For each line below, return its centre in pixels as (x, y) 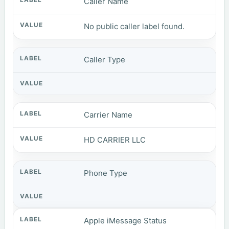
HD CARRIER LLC (115, 140)
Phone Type (106, 173)
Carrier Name (108, 115)
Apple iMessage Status (125, 220)
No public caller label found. (134, 27)
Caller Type (105, 59)
